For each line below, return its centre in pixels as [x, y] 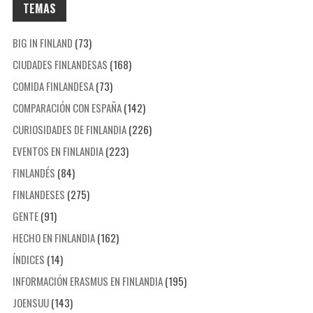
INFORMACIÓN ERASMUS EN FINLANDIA [87, 281]
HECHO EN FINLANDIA [53, 238]
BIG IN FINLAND [42, 43]
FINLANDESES [38, 195]
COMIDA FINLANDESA [53, 86]
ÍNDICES [28, 260]
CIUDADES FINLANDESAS [60, 65]
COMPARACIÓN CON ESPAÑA [67, 108]
